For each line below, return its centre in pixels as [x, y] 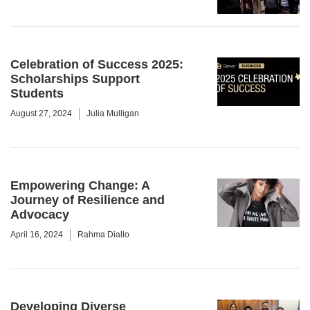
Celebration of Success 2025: [97, 64]
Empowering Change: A [80, 185]
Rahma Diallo [103, 235]
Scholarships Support [75, 79]
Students [37, 93]
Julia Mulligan [113, 113]
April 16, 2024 [37, 235]
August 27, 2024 [41, 113]
